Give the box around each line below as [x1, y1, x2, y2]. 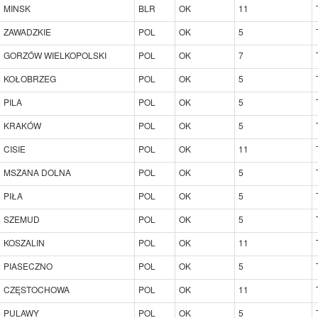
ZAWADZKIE [4, 25, 51, 38]
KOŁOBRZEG [4, 72, 56, 84]
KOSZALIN [4, 236, 45, 248]
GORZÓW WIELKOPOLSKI [4, 48, 106, 61]
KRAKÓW [4, 119, 41, 131]
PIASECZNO [4, 259, 53, 272]
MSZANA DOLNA [4, 165, 71, 178]
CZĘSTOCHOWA [4, 283, 70, 295]
